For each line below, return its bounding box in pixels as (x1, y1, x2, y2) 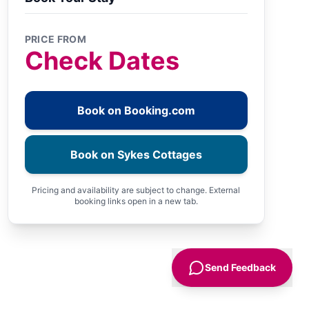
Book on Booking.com (77, 103, 195, 117)
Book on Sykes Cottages (70, 148, 202, 161)
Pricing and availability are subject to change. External (32, 185, 241, 195)
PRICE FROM (24, 33, 87, 45)
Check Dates (24, 46, 179, 76)
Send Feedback (205, 261, 276, 273)
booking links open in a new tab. (74, 196, 198, 206)
